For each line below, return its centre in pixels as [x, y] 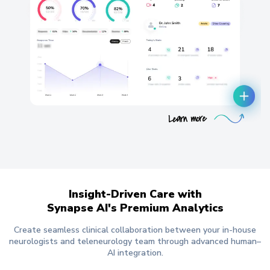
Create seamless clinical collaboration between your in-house [135, 230]
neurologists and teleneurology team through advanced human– [135, 241]
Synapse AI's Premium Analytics [135, 208]
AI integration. [135, 253]
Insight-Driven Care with [135, 194]
